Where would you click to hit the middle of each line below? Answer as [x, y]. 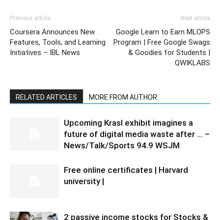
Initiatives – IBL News [45, 52]
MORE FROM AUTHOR [123, 97]
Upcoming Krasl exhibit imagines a [128, 123]
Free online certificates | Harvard [126, 170]
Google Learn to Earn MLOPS [163, 32]
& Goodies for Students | [169, 52]
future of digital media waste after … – [137, 134]
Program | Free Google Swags [162, 42]
